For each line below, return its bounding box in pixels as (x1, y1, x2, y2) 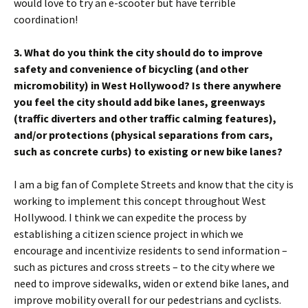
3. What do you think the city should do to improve (14, 45, 263, 59)
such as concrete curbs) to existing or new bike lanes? (14, 144, 283, 158)
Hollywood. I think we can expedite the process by (14, 210, 246, 224)
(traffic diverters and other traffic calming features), (14, 111, 276, 125)
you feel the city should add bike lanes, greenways (14, 95, 265, 109)
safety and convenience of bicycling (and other (14, 62, 248, 76)
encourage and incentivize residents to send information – (14, 243, 287, 257)
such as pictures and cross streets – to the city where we (14, 260, 275, 274)
